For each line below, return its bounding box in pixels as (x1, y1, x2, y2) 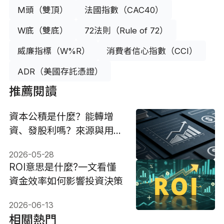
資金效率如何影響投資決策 (8, 174, 123, 187)
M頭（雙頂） (17, 4, 68, 15)
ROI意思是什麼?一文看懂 (8, 160, 116, 173)
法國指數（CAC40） (84, 4, 164, 15)
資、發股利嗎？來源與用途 (8, 124, 123, 136)
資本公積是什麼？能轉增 (8, 110, 113, 122)
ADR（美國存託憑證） (17, 66, 103, 77)
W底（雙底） (17, 25, 68, 35)
